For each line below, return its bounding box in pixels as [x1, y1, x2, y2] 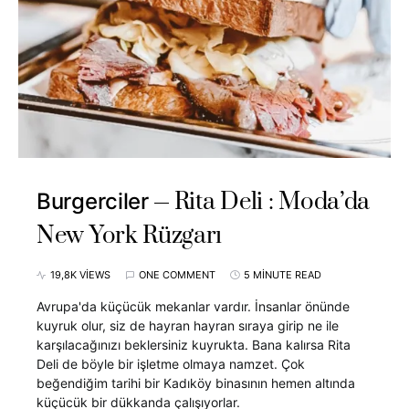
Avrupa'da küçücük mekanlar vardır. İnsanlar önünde [37, 299, 350, 315]
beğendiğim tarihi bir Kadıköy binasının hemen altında [37, 375, 355, 392]
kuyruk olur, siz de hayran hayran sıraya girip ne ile [37, 318, 339, 334]
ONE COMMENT [139, 268, 215, 282]
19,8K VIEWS [50, 268, 110, 282]
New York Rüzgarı [37, 221, 223, 252]
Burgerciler [37, 188, 149, 215]
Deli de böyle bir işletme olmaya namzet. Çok [37, 356, 305, 372]
